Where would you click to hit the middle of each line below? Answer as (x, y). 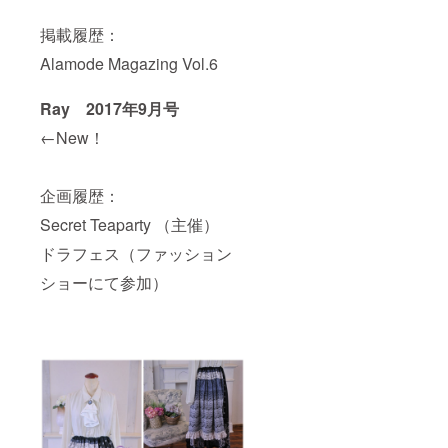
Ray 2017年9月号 (109, 108)
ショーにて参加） (104, 282)
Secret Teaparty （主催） (129, 224)
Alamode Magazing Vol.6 (129, 63)
